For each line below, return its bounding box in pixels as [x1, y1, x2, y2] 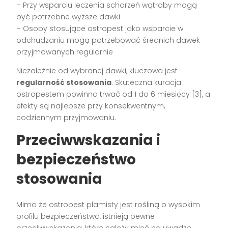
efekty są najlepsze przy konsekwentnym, [16, 100, 165, 111]
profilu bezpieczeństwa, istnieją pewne [16, 211, 155, 221]
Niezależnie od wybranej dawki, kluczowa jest [16, 65, 178, 76]
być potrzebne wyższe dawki [16, 11, 121, 22]
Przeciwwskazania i [16, 130, 161, 150]
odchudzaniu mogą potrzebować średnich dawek [16, 35, 201, 45]
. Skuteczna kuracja [111, 77, 182, 88]
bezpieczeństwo [16, 149, 136, 169]
